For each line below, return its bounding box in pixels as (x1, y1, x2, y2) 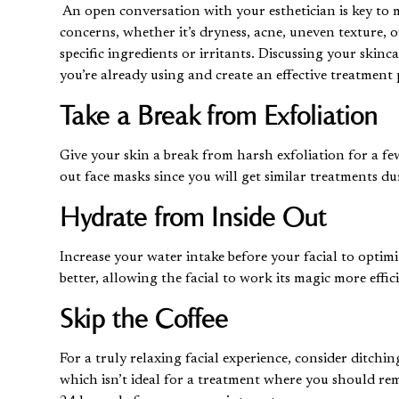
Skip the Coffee (60, 301, 229, 335)
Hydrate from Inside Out (60, 199, 327, 233)
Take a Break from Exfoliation (60, 98, 386, 132)
